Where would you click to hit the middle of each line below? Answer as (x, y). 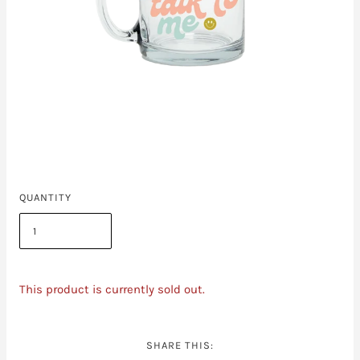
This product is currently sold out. (112, 289)
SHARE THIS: (180, 345)
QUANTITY (45, 197)
